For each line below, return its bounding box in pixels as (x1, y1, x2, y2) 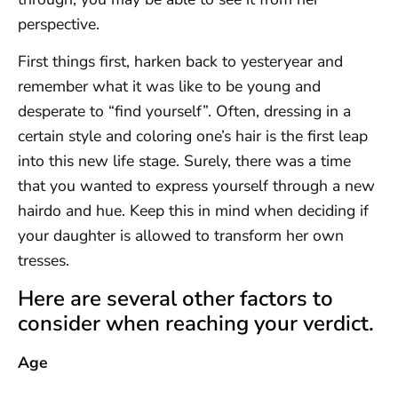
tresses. (18, 250, 69, 272)
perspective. (18, 12, 99, 35)
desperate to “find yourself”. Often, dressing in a (18, 100, 351, 123)
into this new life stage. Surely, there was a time (18, 150, 351, 172)
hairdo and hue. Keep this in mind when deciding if (18, 200, 369, 222)
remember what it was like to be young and (18, 76, 321, 98)
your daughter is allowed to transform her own (18, 225, 344, 247)
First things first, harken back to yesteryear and (18, 51, 343, 73)
